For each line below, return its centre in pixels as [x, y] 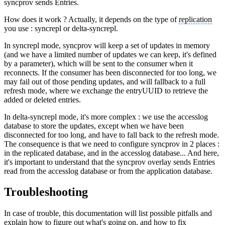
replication [195, 19]
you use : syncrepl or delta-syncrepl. [61, 28]
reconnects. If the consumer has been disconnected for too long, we [110, 72]
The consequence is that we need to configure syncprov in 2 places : [112, 144]
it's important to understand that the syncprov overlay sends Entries [109, 162]
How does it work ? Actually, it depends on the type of [91, 19]
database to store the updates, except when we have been [94, 126]
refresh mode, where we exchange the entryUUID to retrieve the [106, 90]
